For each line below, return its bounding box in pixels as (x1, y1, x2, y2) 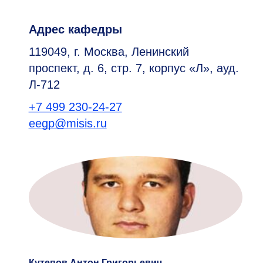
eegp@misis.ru (28, 117, 107, 130)
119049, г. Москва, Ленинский (28, 45, 189, 58)
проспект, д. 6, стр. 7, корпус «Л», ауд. (28, 62, 239, 75)
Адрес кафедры (28, 23, 122, 36)
